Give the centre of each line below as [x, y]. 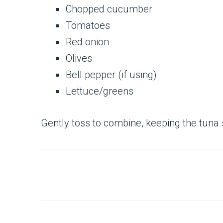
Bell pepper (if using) [111, 74]
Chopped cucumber [109, 9]
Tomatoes [88, 25]
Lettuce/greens [100, 91]
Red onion [87, 42]
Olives [79, 58]
